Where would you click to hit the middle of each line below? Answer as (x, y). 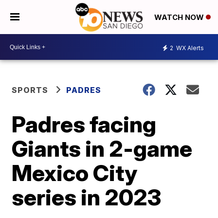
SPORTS (30, 90)
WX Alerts (189, 48)
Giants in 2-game (102, 148)
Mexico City (75, 173)
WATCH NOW (180, 18)
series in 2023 (87, 197)
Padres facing (84, 124)
